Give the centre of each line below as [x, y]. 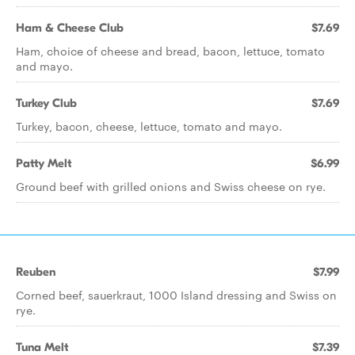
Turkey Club [46, 103]
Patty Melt [44, 163]
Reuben [36, 272]
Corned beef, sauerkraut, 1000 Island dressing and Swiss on [176, 295]
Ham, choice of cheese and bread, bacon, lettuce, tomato [170, 51]
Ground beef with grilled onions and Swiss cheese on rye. [171, 186]
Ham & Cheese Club [70, 28]
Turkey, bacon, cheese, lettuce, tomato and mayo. [149, 126]
